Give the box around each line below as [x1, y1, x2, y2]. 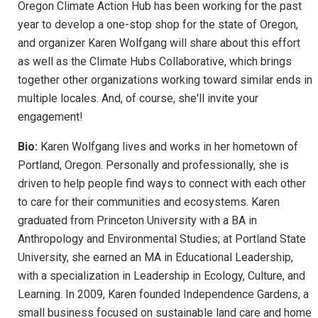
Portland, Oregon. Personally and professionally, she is [18, 158, 289, 172]
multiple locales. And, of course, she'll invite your [18, 91, 258, 105]
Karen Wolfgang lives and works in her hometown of [38, 139, 298, 153]
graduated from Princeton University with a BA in [18, 213, 257, 227]
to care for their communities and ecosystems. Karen [18, 194, 280, 209]
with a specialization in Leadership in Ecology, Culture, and [18, 268, 305, 283]
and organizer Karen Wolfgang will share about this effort [18, 35, 300, 50]
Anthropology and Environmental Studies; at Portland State [18, 231, 306, 246]
